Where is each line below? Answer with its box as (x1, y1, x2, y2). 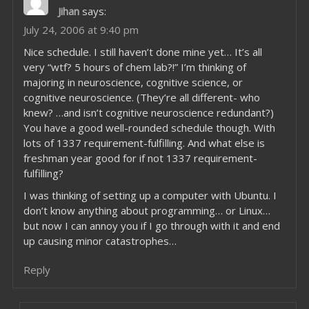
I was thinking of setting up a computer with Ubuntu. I (23, 188, 277, 202)
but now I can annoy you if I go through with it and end (23, 219, 280, 232)
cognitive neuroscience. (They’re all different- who (23, 90, 260, 104)
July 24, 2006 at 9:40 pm (23, 23, 139, 37)
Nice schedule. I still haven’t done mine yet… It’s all (23, 45, 262, 59)
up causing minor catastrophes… (23, 234, 177, 248)
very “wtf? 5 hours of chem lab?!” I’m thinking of (23, 60, 246, 74)
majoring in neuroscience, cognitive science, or (23, 75, 243, 89)
